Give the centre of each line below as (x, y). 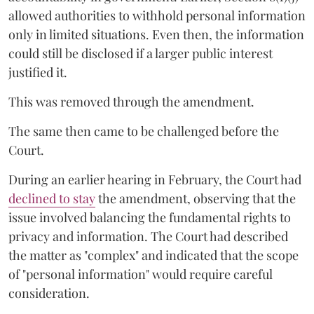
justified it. (38, 72)
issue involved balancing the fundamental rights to (150, 217)
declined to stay (52, 198)
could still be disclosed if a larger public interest (141, 53)
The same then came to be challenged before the (144, 131)
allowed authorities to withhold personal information (157, 15)
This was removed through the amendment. (131, 101)
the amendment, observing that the (196, 198)
